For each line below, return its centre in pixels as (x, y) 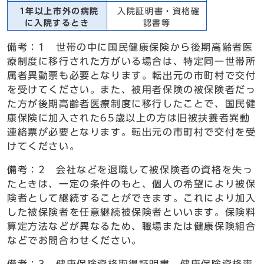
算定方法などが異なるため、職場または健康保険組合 (132, 226)
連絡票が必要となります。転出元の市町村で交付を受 (132, 132)
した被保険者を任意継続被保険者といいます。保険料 (132, 212)
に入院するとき (57, 23)
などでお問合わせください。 (75, 240)
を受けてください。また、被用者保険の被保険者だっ (132, 90)
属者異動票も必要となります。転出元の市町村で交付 (132, 75)
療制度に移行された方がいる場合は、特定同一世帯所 (132, 61)
